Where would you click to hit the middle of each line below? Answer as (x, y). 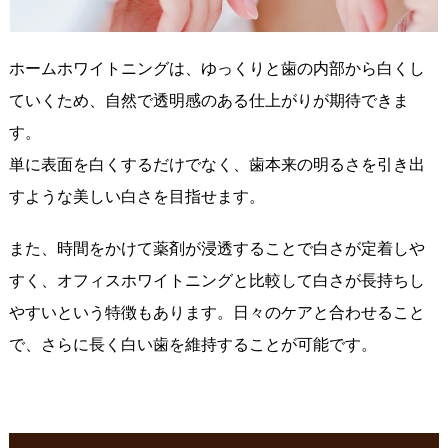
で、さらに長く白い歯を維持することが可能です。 (192, 345)
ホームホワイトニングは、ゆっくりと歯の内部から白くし (216, 69)
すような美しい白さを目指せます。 (136, 197)
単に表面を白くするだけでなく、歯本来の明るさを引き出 (216, 165)
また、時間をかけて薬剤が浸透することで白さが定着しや (216, 249)
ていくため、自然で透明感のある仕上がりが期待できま (208, 101)
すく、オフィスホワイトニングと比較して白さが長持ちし (216, 281)
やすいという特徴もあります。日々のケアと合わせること (216, 313)
